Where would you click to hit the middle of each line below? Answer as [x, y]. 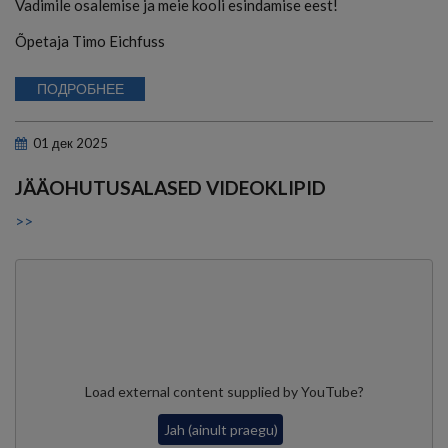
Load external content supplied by [192, 392]
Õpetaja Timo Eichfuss [90, 40]
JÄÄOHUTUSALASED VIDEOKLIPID [170, 187]
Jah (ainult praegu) [220, 429]
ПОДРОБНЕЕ [80, 88]
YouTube [329, 392]
